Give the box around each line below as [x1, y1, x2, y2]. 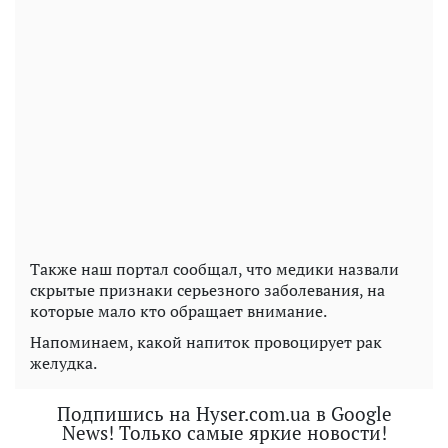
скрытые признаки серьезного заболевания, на [30, 278, 385, 301]
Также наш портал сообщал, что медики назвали [30, 257, 399, 280]
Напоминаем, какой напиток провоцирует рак [30, 330, 382, 353]
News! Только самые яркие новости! [61, 419, 387, 445]
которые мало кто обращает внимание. [30, 299, 327, 322]
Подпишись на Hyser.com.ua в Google [56, 400, 392, 426]
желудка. [30, 351, 97, 374]
